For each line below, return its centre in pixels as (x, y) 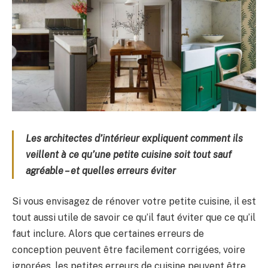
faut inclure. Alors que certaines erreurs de (108, 234)
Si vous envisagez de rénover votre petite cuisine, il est (134, 202)
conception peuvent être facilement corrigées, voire (129, 250)
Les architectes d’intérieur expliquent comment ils (134, 138)
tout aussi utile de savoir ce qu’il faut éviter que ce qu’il (134, 218)
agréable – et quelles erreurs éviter (101, 170)
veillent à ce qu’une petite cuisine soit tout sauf (129, 154)
